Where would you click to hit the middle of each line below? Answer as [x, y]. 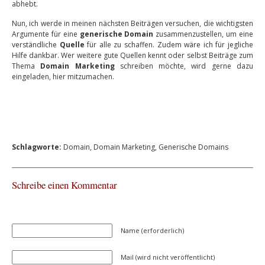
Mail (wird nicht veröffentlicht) [168, 257]
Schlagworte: [37, 147]
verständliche [36, 45]
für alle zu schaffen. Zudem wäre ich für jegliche [169, 45]
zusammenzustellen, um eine [205, 34]
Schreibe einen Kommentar [64, 185]
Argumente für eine [46, 34]
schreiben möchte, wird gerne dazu [184, 66]
